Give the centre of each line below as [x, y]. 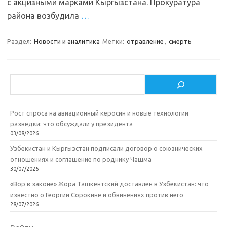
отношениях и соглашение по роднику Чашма [81, 159]
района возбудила [44, 16]
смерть [180, 41]
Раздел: [20, 41]
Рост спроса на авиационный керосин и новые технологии [99, 113]
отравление [145, 41]
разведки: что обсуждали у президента [71, 124]
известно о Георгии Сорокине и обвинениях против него [97, 195]
